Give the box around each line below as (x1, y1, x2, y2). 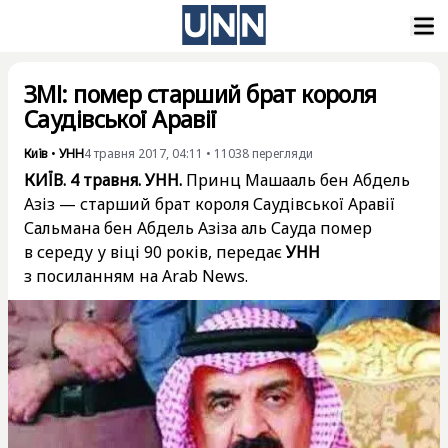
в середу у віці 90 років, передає (24, 241, 286, 263)
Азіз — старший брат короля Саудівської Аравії (24, 193, 395, 215)
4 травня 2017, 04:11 (84, 145, 203, 162)
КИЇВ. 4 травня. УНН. (24, 169, 182, 191)
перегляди (252, 145, 313, 162)
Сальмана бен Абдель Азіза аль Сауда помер (24, 217, 372, 239)
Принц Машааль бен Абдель (182, 169, 410, 191)
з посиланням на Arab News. (24, 265, 248, 287)
